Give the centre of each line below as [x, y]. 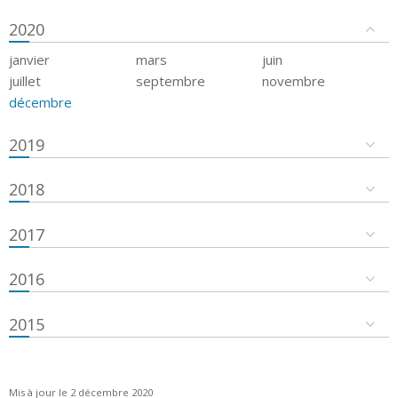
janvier [29, 60]
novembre [294, 81]
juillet [25, 81]
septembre [170, 81]
